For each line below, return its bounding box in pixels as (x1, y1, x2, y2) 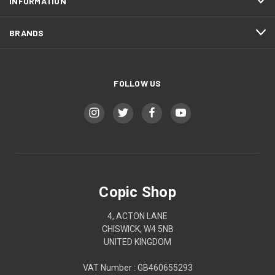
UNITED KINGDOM (104, 236, 171, 247)
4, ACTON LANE (107, 211, 168, 221)
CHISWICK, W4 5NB (101, 223, 174, 234)
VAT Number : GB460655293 (82, 262, 193, 273)
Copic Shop (99, 183, 176, 201)
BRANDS (9, 27, 44, 38)
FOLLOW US (114, 77, 161, 88)
